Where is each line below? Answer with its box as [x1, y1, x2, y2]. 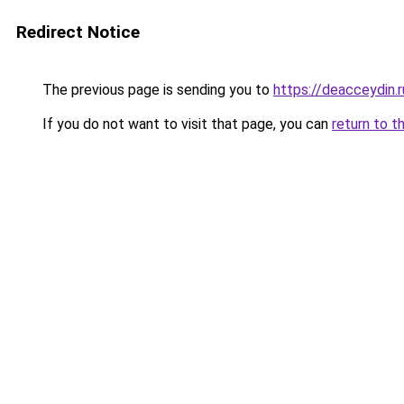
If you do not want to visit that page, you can [39, 115, 332, 133]
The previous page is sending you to [39, 81, 273, 98]
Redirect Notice [16, 22, 140, 42]
